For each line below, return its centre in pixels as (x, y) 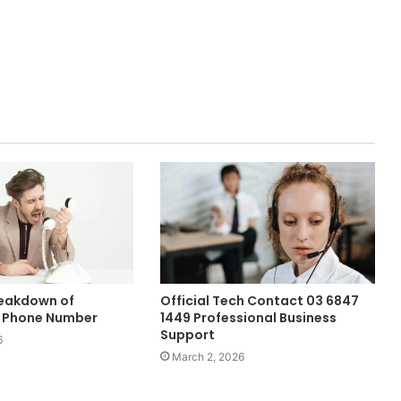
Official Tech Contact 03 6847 (259, 300)
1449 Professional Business (248, 317)
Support (187, 334)
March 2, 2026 (208, 356)
